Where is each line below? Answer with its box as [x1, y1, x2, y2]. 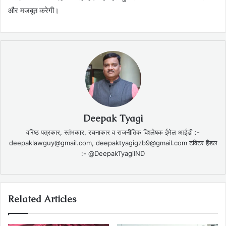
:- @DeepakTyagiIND [81, 149, 145, 158]
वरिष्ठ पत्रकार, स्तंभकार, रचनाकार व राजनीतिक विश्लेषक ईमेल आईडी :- [26, 128, 200, 137]
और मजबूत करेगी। [8, 6, 59, 16]
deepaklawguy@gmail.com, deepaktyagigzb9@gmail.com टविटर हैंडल [9, 139, 217, 147]
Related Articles [8, 193, 76, 205]
